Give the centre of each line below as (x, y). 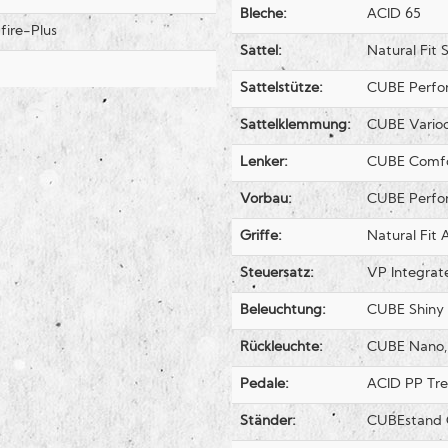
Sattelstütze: (281, 89)
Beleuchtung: (282, 311)
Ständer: (267, 422)
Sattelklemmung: (295, 126)
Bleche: (263, 15)
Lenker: (263, 163)
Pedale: (264, 385)
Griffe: (260, 237)
